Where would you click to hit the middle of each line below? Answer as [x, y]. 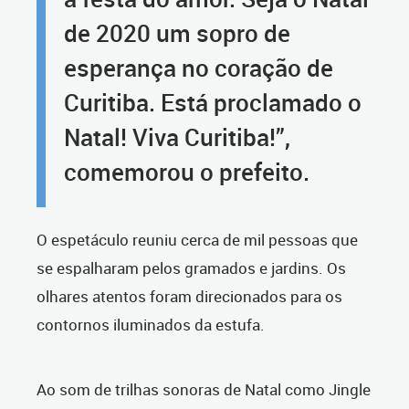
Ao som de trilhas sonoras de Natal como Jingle [204, 390]
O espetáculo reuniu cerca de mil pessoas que [197, 240]
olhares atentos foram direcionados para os [189, 297]
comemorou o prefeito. [187, 172]
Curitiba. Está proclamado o [213, 103]
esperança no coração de [199, 68]
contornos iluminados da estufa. [151, 325]
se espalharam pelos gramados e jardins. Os [191, 268]
